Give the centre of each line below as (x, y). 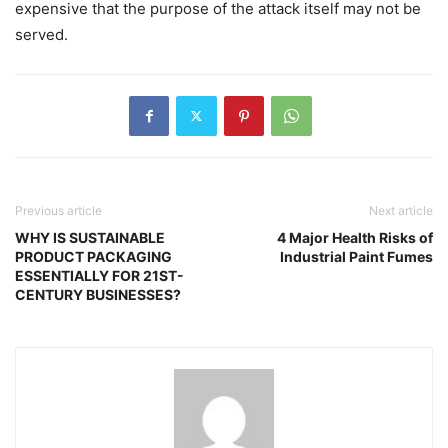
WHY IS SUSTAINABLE (90, 237)
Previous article (58, 210)
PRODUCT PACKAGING (93, 256)
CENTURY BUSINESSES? (98, 294)
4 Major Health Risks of (355, 237)
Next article (401, 210)
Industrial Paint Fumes (356, 256)
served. (41, 34)
